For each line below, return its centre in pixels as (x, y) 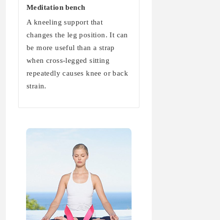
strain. (37, 86)
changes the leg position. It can (77, 35)
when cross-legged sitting (68, 61)
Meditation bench (56, 8)
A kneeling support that (65, 22)
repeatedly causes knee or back (77, 73)
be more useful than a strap (71, 48)
